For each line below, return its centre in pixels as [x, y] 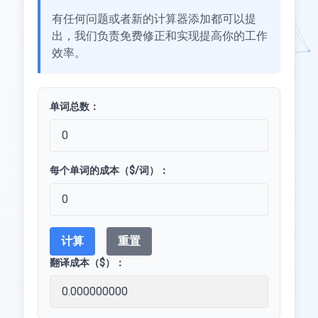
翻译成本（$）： [87, 263]
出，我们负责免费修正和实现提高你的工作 [160, 36]
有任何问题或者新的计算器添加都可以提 [154, 19]
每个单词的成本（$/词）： [109, 170]
